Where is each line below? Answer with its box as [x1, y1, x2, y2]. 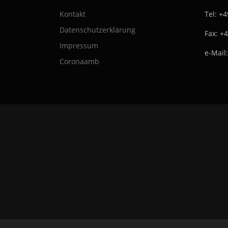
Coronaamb [60, 56, 99, 66]
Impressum [60, 40, 98, 50]
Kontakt [60, 9, 85, 19]
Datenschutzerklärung [60, 24, 135, 35]
